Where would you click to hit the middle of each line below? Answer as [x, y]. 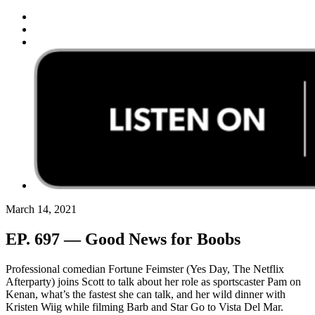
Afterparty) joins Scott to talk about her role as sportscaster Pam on [153, 281]
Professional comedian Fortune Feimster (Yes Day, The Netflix [145, 269]
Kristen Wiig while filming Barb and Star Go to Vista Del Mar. [144, 307]
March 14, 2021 [41, 210]
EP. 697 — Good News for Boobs [123, 239]
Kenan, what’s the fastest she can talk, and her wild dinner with [146, 294]
